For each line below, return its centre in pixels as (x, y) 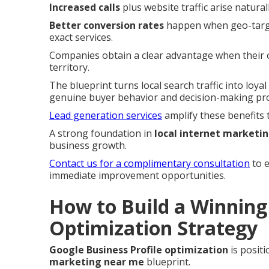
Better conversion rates (107, 25)
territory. (69, 67)
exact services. (81, 37)
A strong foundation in (102, 133)
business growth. (88, 145)
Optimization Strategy (153, 228)
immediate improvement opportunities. (138, 175)
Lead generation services (106, 115)
